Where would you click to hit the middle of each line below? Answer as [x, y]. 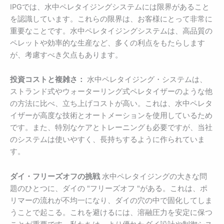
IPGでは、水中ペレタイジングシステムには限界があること [110, 7]
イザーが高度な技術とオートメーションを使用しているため [111, 116]
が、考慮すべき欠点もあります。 [66, 55]
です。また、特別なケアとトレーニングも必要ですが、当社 [111, 128]
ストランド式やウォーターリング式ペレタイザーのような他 [111, 92]
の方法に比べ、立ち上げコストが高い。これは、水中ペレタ [111, 104]
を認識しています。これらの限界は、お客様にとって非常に [111, 19]
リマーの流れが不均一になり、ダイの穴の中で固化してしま [111, 200]
